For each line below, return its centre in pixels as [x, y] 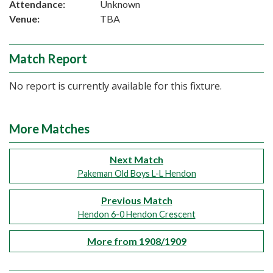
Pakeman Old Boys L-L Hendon [136, 173]
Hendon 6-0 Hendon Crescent [136, 214]
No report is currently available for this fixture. [115, 86]
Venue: [24, 19]
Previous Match [136, 200]
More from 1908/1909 [136, 241]
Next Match [136, 159]
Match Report [48, 58]
